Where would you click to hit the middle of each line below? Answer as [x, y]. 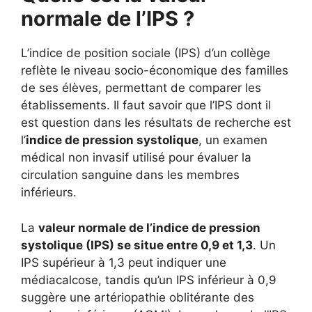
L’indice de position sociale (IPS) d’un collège [146, 53]
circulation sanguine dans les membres [130, 175]
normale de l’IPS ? [108, 18]
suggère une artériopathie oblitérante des [138, 297]
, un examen [233, 140]
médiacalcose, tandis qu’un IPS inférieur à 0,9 [149, 280]
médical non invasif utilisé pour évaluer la [136, 157]
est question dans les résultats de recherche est [156, 123]
